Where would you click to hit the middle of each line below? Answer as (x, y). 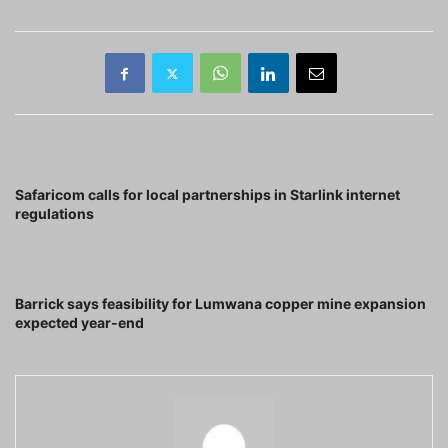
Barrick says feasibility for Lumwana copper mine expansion (220, 304)
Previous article (58, 168)
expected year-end (79, 323)
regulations (54, 214)
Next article (47, 277)
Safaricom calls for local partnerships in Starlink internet (207, 195)
